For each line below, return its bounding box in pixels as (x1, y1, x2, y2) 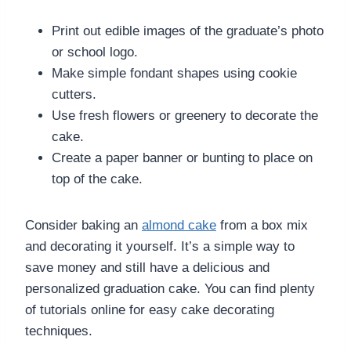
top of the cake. (52, 171, 143, 186)
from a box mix (216, 217, 308, 233)
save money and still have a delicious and (25, 259, 270, 275)
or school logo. (52, 44, 138, 60)
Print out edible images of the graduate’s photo (52, 23, 324, 38)
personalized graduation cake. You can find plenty (25, 280, 315, 296)
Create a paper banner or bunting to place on (52, 150, 313, 165)
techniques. (25, 323, 92, 338)
